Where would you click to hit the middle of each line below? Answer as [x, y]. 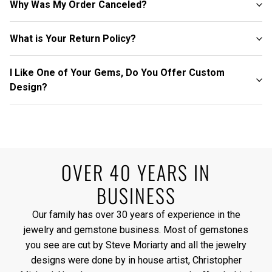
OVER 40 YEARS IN [136, 172]
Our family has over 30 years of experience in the [136, 215]
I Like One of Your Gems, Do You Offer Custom [117, 72]
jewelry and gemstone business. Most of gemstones [136, 230]
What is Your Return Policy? [73, 38]
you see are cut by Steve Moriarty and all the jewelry [136, 245]
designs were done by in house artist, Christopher [136, 260]
